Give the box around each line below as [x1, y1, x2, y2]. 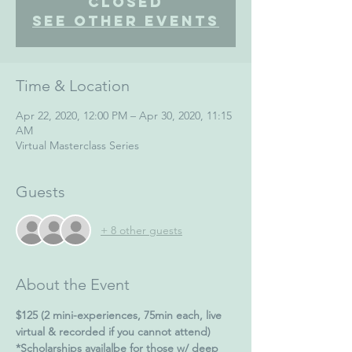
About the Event [16, 275, 130, 294]
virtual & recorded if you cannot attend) [16, 324, 211, 339]
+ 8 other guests [101, 222, 182, 237]
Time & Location [16, 76, 130, 95]
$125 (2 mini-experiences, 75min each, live [16, 308, 225, 322]
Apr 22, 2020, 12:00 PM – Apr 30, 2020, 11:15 [16, 108, 232, 123]
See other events [32, 12, 219, 30]
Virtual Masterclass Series [16, 138, 139, 152]
